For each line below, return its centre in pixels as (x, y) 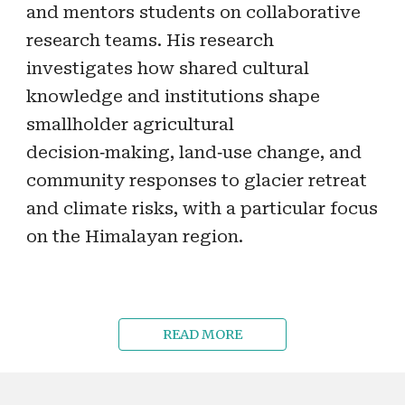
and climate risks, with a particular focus (202, 209)
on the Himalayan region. (135, 237)
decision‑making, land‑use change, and (194, 153)
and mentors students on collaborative (194, 13)
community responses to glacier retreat (197, 181)
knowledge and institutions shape (174, 97)
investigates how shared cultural (168, 69)
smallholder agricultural (131, 125)
